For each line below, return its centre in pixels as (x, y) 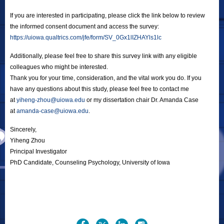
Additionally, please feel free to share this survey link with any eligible (103, 56)
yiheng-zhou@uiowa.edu (51, 100)
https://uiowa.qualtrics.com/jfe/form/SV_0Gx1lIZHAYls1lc (86, 37)
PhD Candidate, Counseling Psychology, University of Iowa (90, 162)
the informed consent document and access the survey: (84, 26)
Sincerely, (23, 129)
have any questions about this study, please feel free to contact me (99, 89)
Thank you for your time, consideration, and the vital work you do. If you (106, 78)
